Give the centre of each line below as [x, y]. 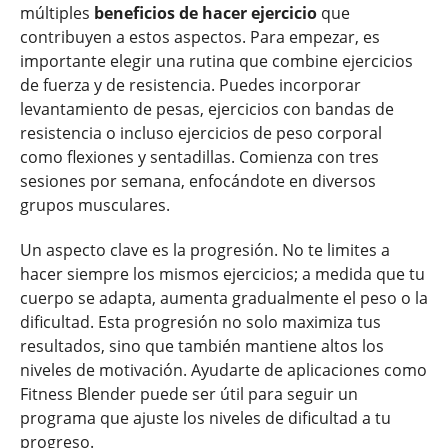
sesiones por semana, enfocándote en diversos [198, 181]
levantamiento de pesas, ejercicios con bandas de [207, 109]
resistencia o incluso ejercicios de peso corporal [201, 133]
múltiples [57, 13]
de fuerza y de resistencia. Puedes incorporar [190, 85]
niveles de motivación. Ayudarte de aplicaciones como [223, 370]
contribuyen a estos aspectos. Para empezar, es [200, 37]
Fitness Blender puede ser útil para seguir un [189, 394]
